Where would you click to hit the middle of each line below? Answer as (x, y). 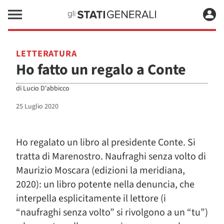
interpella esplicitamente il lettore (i (91, 198)
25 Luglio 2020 (37, 106)
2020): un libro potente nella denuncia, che (105, 184)
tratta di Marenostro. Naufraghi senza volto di (111, 156)
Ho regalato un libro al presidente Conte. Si (106, 142)
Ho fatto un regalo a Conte (101, 70)
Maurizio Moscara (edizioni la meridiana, (100, 170)
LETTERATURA (46, 54)
